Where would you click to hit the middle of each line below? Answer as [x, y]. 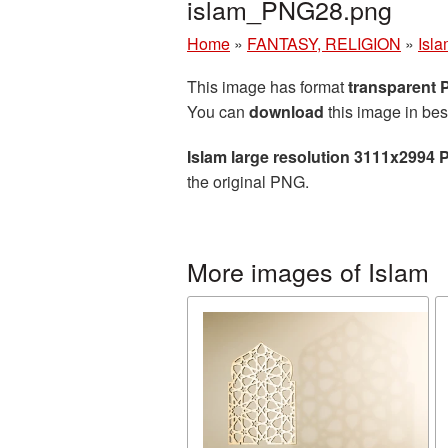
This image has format [267, 86]
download [286, 111]
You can [218, 111]
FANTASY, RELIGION [324, 43]
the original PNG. [248, 181]
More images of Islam [308, 271]
